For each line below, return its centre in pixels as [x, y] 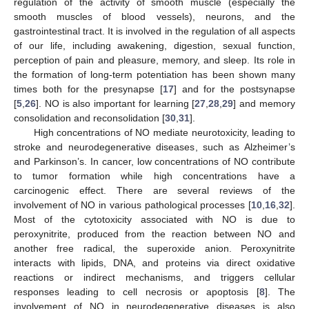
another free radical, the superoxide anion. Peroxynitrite [154, 248]
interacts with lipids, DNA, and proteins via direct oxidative [154, 262]
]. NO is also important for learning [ [116, 103]
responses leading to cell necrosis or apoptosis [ [137, 291]
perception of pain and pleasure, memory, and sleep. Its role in [154, 60]
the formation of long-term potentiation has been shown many [154, 74]
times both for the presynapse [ [88, 89]
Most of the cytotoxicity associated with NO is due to [154, 219]
